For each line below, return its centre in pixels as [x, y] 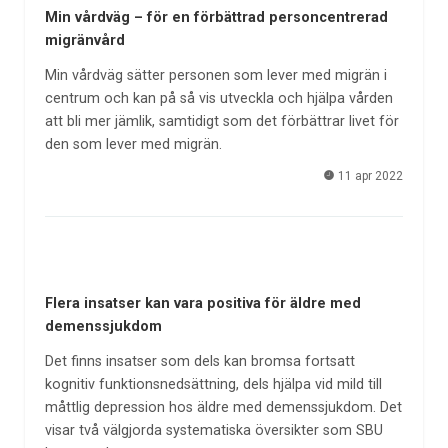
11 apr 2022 [369, 176]
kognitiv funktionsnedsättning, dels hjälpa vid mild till [213, 384]
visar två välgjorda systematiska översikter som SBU [213, 430]
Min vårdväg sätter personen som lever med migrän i [215, 75]
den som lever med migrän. [133, 144]
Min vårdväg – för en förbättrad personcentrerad [216, 18]
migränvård [84, 41]
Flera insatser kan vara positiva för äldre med [202, 304]
